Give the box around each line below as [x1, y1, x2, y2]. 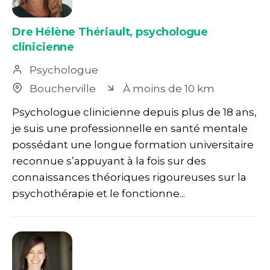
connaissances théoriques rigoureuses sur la [12, 171, 246, 183]
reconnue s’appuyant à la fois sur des [12, 154, 206, 167]
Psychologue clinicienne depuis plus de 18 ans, [12, 105, 257, 118]
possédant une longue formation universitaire [12, 138, 254, 151]
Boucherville [27, 82, 98, 95]
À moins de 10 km [121, 82, 215, 95]
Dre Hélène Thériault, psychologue [12, 25, 209, 39]
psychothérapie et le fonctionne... [12, 187, 185, 199]
